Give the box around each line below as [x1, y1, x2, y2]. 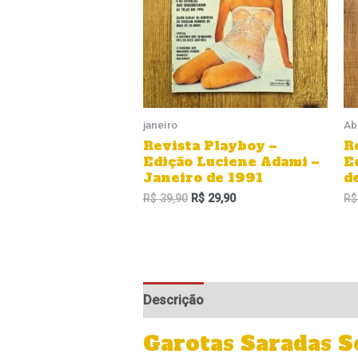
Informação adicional [219, 292, 346, 308]
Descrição [142, 292, 204, 308]
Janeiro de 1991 [142, 168, 263, 186]
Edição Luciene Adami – [142, 152, 319, 170]
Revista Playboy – [142, 136, 276, 154]
